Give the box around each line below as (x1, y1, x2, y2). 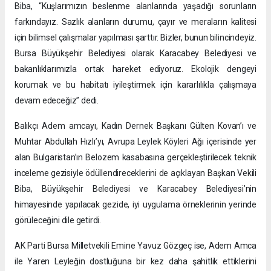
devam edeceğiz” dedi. (15, 96, 99, 106)
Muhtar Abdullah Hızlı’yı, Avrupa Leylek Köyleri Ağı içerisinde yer (15, 137, 256, 147)
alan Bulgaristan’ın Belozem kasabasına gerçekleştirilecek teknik (15, 152, 256, 163)
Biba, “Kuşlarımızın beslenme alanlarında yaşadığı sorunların (15, 1, 256, 11)
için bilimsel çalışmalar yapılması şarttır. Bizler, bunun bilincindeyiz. (15, 33, 256, 43)
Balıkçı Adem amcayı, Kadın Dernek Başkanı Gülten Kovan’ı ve (15, 121, 256, 131)
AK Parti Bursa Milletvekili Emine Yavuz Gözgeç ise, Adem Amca (15, 241, 256, 251)
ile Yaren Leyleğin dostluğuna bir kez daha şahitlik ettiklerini (15, 256, 256, 267)
